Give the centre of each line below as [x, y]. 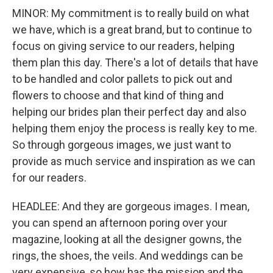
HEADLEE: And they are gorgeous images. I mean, [131, 206]
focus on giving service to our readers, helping [123, 46]
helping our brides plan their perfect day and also [129, 112]
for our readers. [49, 178]
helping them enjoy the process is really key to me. [135, 128]
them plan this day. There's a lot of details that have [135, 62]
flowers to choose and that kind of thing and [118, 95]
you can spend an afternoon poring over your [120, 223]
